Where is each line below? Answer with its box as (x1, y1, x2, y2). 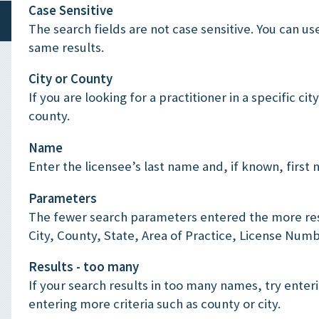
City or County (28, 70, 113, 88)
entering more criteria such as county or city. (28, 296, 281, 313)
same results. (28, 38, 104, 56)
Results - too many (28, 258, 139, 276)
